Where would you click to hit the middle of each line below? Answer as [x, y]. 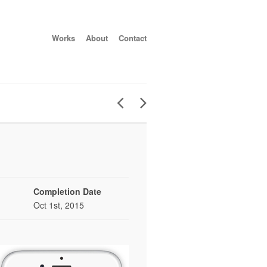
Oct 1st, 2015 [59, 205]
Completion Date [67, 191]
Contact [133, 38]
